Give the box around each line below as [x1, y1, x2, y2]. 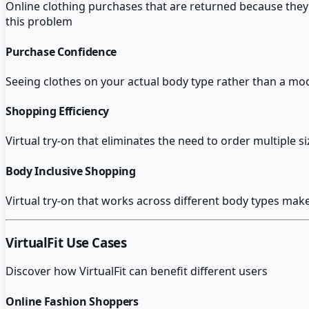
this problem [6, 14, 72, 30]
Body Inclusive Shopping [6, 163, 136, 179]
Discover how [6, 263, 79, 279]
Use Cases [63, 233, 127, 251]
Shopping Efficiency [6, 103, 109, 119]
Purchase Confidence [6, 43, 117, 59]
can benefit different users [126, 263, 268, 279]
